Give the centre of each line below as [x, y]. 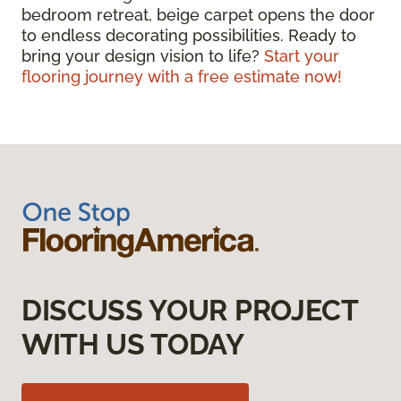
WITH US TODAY [133, 344]
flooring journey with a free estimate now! [182, 76]
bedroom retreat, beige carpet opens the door [198, 14]
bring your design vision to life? [143, 55]
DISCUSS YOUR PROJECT [190, 310]
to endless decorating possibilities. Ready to [189, 35]
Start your [302, 55]
